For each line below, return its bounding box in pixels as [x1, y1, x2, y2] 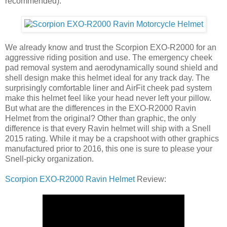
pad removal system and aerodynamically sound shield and [5, 63, 218, 72]
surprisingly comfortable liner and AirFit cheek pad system [5, 83, 212, 92]
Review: [135, 174, 166, 183]
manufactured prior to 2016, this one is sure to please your [5, 144, 212, 153]
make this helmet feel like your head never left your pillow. [5, 93, 211, 102]
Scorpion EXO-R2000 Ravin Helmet [5, 174, 135, 183]
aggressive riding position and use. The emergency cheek [5, 53, 212, 62]
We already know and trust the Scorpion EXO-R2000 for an [5, 43, 216, 52]
